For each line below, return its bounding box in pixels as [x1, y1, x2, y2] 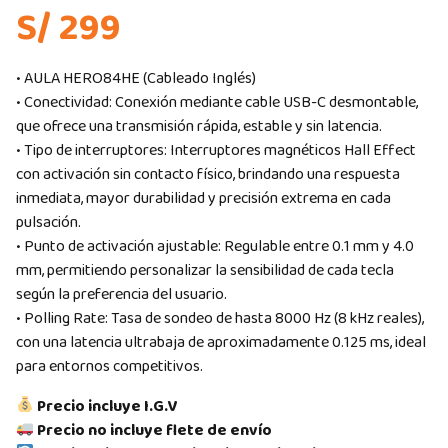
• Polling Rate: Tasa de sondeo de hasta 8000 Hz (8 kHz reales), [16, 305, 424, 331]
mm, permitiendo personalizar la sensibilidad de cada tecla [16, 257, 394, 283]
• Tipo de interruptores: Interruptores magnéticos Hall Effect [16, 137, 416, 163]
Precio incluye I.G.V [34, 393, 178, 419]
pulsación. [16, 209, 81, 235]
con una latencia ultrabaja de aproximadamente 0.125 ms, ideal [16, 329, 426, 355]
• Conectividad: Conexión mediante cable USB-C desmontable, [16, 89, 418, 115]
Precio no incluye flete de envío [34, 417, 273, 443]
